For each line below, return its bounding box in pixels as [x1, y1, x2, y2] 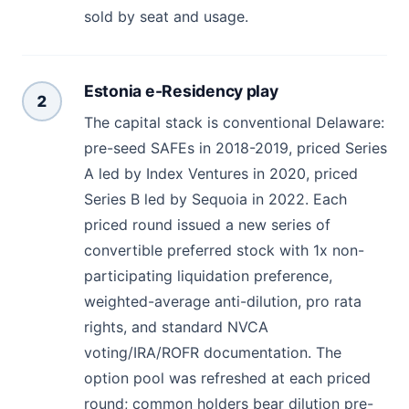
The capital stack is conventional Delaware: [84, 113, 384, 132]
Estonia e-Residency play [84, 80, 278, 100]
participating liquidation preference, [84, 267, 332, 286]
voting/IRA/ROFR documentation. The [84, 343, 341, 362]
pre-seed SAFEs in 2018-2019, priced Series [84, 139, 387, 158]
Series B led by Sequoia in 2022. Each [84, 190, 347, 209]
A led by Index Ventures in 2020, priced [84, 164, 358, 184]
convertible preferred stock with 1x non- [84, 241, 364, 260]
